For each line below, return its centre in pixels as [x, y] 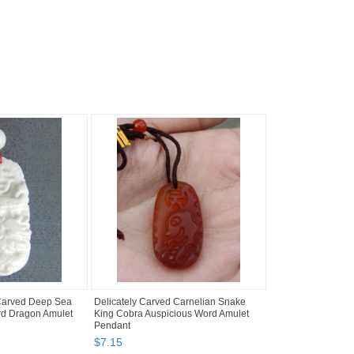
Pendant [112, 326]
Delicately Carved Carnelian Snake [170, 302]
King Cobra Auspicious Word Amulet [171, 314]
